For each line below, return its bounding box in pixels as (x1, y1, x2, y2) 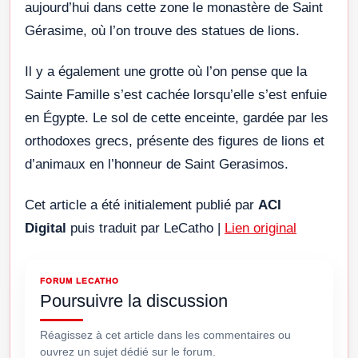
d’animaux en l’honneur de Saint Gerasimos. (25, 156, 288, 172)
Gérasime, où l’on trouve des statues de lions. (25, 22, 300, 38)
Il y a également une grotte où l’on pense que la (25, 63, 307, 79)
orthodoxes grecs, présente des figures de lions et (25, 133, 324, 149)
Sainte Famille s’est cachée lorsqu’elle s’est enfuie (25, 86, 327, 102)
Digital (25, 220, 70, 236)
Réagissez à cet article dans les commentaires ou (40, 328, 291, 341)
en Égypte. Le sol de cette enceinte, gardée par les (25, 109, 328, 125)
